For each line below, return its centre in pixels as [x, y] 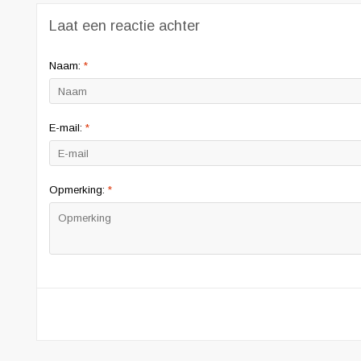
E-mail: [67, 128]
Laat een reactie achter [124, 26]
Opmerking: [79, 190]
